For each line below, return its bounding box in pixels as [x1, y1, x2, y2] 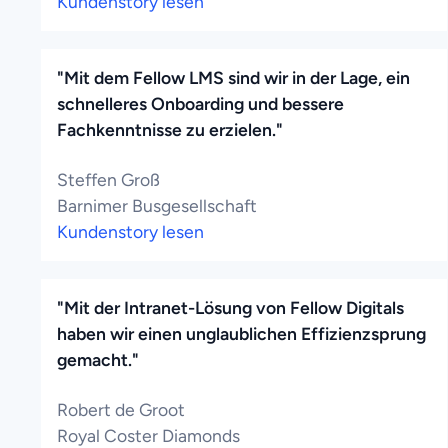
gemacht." [57, 348, 139, 370]
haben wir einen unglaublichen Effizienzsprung [57, 322, 426, 344]
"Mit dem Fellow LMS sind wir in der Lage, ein [57, 66, 410, 88]
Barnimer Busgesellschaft [57, 194, 257, 216]
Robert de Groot [57, 398, 185, 420]
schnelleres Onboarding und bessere [57, 92, 344, 114]
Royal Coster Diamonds [57, 424, 240, 446]
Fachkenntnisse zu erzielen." [57, 118, 283, 140]
